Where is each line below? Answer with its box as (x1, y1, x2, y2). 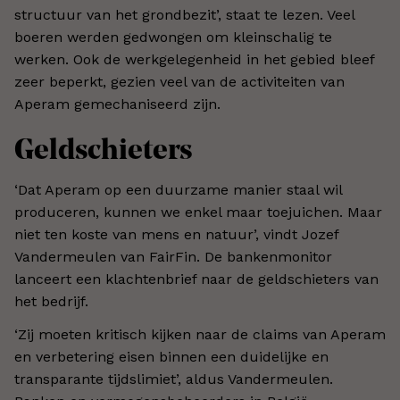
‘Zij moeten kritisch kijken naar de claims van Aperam (14, 326, 386, 343)
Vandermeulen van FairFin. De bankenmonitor (14, 248, 332, 265)
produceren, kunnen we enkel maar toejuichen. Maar (14, 204, 382, 221)
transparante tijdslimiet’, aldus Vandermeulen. (14, 371, 333, 387)
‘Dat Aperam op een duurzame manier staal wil (14, 181, 342, 198)
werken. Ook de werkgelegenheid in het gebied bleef (14, 51, 374, 68)
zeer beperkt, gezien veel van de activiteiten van (14, 73, 345, 90)
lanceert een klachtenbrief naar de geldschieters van (14, 271, 379, 287)
